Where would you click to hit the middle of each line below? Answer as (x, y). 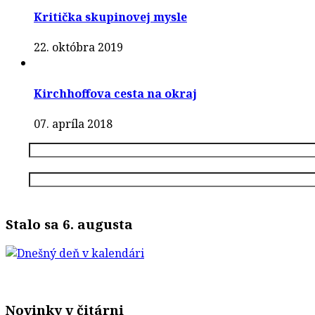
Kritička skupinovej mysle (110, 17)
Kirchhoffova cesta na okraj (115, 93)
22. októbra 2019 (78, 47)
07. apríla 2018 (73, 123)
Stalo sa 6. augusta (69, 224)
